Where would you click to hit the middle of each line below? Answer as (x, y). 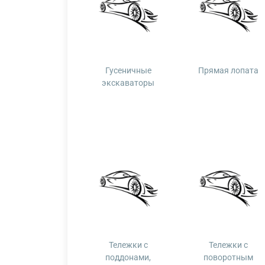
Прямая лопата (229, 70)
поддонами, (128, 257)
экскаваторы (128, 83)
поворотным (229, 257)
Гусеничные (128, 70)
